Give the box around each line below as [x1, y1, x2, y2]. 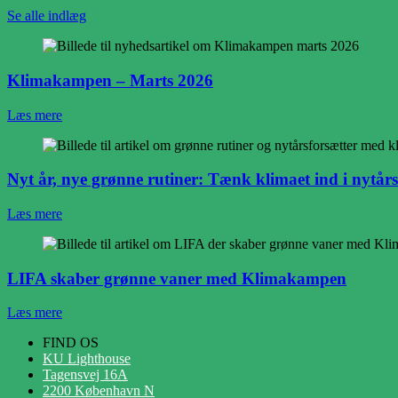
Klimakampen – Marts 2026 [7, 70, 213, 90]
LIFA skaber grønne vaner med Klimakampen [7, 268, 346, 288]
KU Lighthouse [43, 351, 131, 367]
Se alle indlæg [7, 8, 86, 24]
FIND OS [43, 335, 99, 351]
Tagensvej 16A [43, 367, 128, 383]
